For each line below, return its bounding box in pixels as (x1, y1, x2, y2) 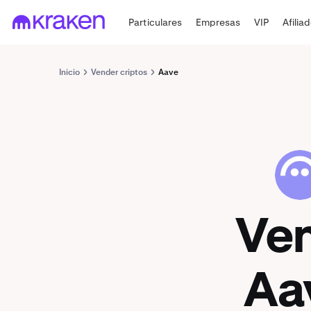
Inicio (59, 67, 80, 78)
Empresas (196, 15, 241, 28)
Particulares (128, 15, 183, 28)
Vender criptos (91, 67, 147, 78)
